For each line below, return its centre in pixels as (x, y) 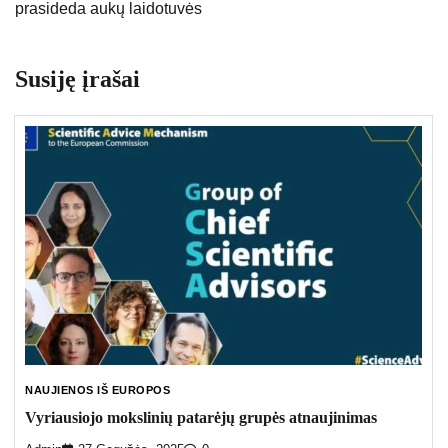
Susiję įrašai (77, 78)
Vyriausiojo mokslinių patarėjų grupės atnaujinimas (201, 418)
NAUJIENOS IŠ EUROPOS (97, 389)
